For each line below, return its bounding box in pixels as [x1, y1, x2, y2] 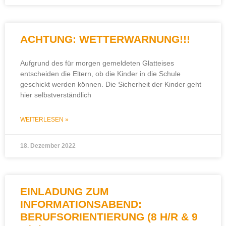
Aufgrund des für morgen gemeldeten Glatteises [20, 59, 174, 67]
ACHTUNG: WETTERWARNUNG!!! [20, 33, 190, 45]
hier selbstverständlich [20, 91, 91, 99]
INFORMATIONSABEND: [20, 198, 142, 210]
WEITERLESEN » [20, 116, 69, 123]
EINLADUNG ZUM [20, 186, 109, 197]
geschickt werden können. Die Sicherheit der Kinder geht [20, 80, 201, 88]
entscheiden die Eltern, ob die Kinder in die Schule [20, 70, 181, 78]
